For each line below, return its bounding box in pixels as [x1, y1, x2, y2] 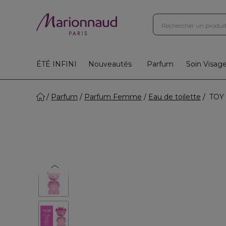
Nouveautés [88, 60, 132, 69]
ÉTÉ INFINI [36, 60, 77, 69]
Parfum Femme [84, 92, 142, 101]
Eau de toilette [148, 92, 201, 101]
